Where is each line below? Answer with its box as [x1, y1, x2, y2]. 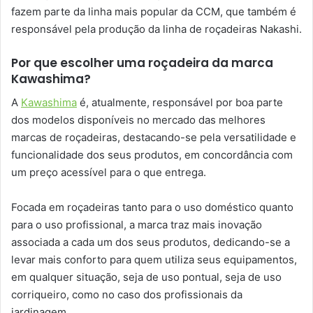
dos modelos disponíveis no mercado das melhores [11, 112, 265, 126]
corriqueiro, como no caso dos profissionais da [11, 287, 242, 301]
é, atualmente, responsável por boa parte [77, 95, 283, 109]
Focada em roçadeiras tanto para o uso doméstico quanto [11, 200, 293, 214]
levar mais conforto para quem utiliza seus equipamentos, [11, 252, 297, 266]
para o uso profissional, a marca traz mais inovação [11, 217, 262, 231]
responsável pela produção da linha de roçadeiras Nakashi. [11, 22, 302, 36]
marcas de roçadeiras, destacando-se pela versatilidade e [11, 130, 296, 144]
